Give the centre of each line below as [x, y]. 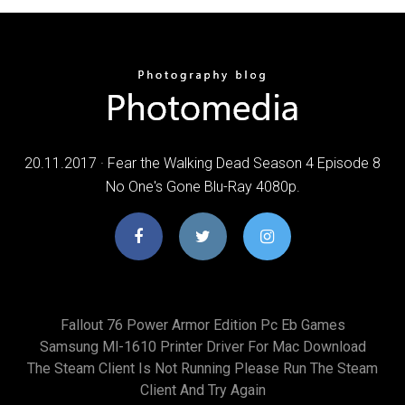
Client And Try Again [202, 390]
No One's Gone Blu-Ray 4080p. [202, 186]
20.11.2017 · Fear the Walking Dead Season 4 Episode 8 [202, 163]
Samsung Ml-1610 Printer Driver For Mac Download [202, 346]
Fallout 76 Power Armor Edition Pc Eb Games [202, 325]
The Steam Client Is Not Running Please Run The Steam [202, 368]
